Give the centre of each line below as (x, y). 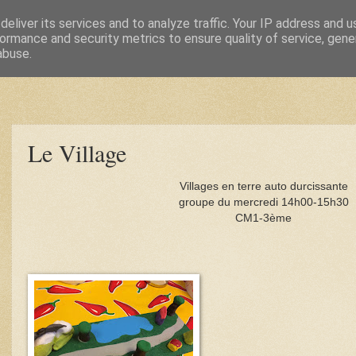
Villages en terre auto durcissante (263, 186)
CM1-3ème (263, 218)
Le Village (77, 153)
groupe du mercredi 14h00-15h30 (263, 202)
